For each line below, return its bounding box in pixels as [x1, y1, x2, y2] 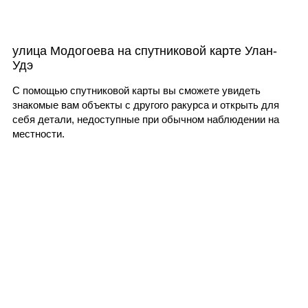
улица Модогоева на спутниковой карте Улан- [12, 43, 277, 58]
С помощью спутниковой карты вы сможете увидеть [12, 84, 261, 96]
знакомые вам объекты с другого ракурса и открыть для [12, 98, 279, 111]
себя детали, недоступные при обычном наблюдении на [12, 113, 279, 125]
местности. [12, 127, 65, 140]
